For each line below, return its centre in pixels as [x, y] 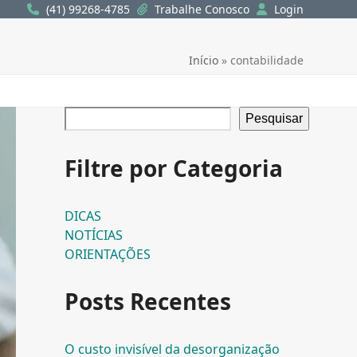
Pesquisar [274, 119]
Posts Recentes [147, 302]
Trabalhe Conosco [203, 9]
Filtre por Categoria [173, 169]
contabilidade [267, 61]
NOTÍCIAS [93, 235]
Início [203, 61]
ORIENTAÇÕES [107, 255]
